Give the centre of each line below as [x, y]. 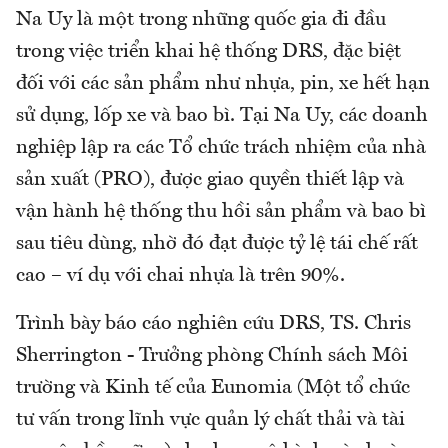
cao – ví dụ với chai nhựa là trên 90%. [180, 276]
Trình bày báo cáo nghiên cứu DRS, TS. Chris [213, 324]
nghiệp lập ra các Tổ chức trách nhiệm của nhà [221, 148]
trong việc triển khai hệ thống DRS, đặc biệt [208, 52]
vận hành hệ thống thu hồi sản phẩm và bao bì [221, 212]
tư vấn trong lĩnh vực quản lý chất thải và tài [210, 420]
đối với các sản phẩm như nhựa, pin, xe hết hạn [223, 84]
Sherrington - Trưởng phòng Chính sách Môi [212, 356]
